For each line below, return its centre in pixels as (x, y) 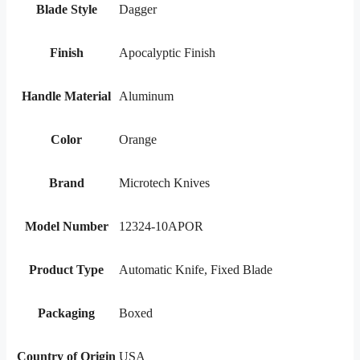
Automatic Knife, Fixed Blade (196, 270)
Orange (138, 140)
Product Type (66, 270)
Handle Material (66, 96)
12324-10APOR (161, 227)
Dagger (138, 10)
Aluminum (146, 96)
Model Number (66, 227)
